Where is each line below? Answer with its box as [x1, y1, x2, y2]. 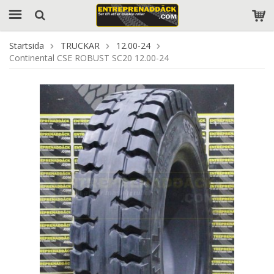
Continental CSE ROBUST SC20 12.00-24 [9, 52, 169, 64]
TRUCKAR [61, 40, 100, 51]
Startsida [9, 40, 44, 51]
